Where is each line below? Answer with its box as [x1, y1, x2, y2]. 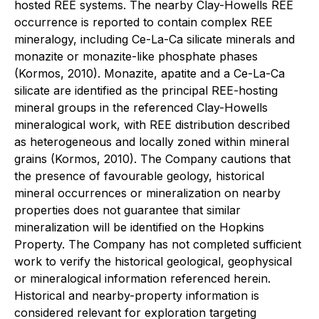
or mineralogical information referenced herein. [14, 271, 271, 286]
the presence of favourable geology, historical [14, 169, 264, 183]
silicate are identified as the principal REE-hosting [14, 83, 278, 98]
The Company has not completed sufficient [68, 237, 301, 251]
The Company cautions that [140, 152, 291, 166]
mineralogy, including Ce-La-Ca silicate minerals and [14, 32, 295, 46]
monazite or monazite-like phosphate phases [14, 49, 258, 63]
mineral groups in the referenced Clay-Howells [14, 100, 268, 115]
